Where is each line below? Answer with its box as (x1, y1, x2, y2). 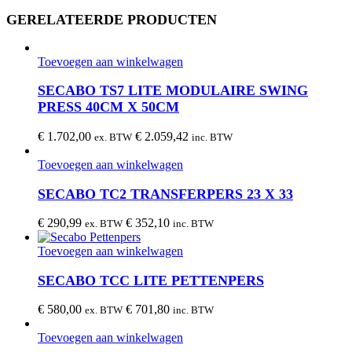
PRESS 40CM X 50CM (38, 99, 179, 115)
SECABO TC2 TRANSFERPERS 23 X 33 (38, 185, 293, 202)
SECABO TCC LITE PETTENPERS (38, 272, 264, 288)
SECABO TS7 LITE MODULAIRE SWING (38, 82, 308, 99)
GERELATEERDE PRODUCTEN (6, 11, 217, 27)
